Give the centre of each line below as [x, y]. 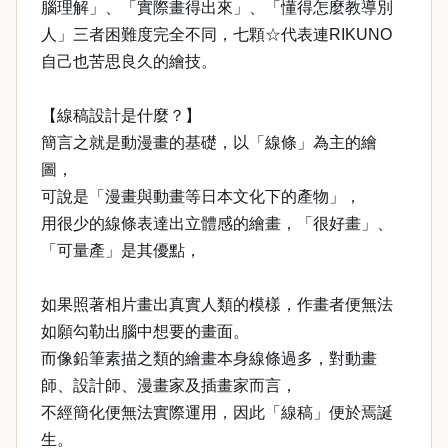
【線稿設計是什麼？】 [121, 115]
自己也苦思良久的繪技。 [129, 61]
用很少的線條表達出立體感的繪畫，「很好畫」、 [217, 223]
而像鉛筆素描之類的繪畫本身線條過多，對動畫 [209, 358]
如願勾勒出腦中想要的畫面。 [145, 331]
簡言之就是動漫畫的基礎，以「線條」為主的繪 [209, 142]
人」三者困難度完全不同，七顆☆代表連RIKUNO [216, 34]
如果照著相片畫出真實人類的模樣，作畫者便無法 [217, 304]
